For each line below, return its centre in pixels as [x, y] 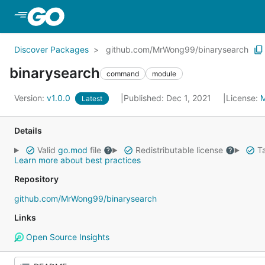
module [164, 73]
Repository [36, 179]
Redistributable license [179, 150]
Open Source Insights [66, 237]
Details [28, 130]
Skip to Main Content [114, 16]
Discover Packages [51, 49]
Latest [92, 98]
